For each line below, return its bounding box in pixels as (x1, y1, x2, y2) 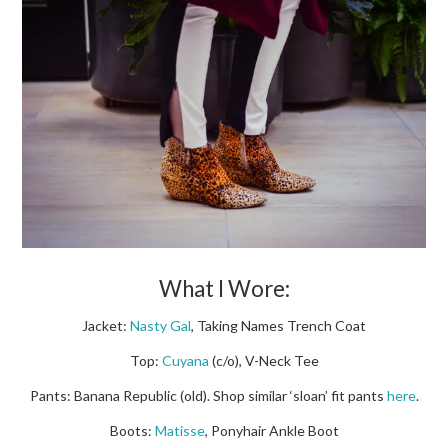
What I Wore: (158, 275, 290, 303)
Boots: (109, 422, 155, 440)
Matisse (154, 422, 205, 440)
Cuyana (161, 352, 209, 370)
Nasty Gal (130, 317, 191, 335)
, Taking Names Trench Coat (191, 317, 366, 335)
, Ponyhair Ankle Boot (204, 422, 339, 440)
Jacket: (82, 317, 130, 335)
